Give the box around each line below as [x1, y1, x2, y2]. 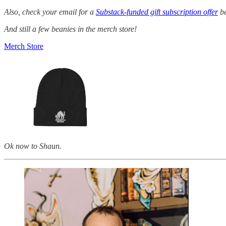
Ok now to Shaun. [4, 141, 62, 150]
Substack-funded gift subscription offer [96, 7, 218, 16]
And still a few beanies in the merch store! [4, 24, 137, 33]
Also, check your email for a [4, 7, 96, 16]
